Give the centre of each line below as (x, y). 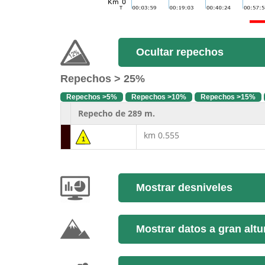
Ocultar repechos (180, 52)
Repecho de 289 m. (115, 113)
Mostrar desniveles (184, 188)
